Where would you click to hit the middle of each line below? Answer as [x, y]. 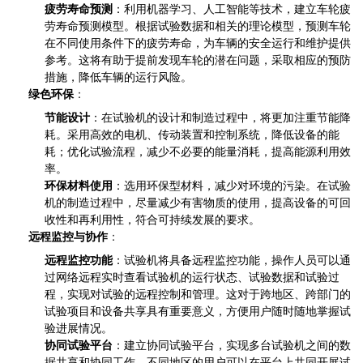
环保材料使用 [79, 185]
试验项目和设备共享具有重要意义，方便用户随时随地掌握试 [198, 310]
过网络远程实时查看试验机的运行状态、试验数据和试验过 [192, 276]
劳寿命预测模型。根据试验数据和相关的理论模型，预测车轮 [198, 25]
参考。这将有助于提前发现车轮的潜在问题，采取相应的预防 [198, 59]
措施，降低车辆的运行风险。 [118, 76]
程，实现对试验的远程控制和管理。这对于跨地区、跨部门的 [198, 293]
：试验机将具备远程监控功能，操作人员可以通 [232, 259]
